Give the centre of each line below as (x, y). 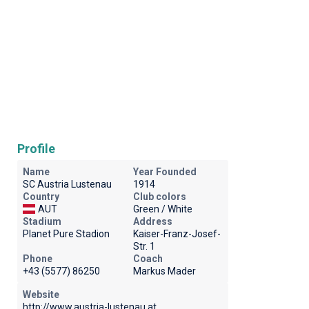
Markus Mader (164, 271)
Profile (36, 149)
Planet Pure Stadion (66, 234)
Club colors (159, 197)
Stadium (42, 221)
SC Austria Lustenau (67, 184)
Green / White (162, 209)
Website (41, 295)
